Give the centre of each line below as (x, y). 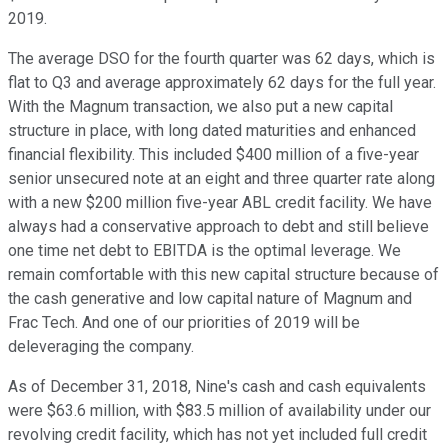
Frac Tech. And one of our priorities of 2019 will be (184, 323)
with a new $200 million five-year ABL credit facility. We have (220, 203)
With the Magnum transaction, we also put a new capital (200, 107)
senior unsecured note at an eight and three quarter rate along (221, 179)
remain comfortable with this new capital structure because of (223, 275)
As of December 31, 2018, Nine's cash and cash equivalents (217, 387)
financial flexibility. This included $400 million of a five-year (213, 155)
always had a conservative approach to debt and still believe (218, 227)
